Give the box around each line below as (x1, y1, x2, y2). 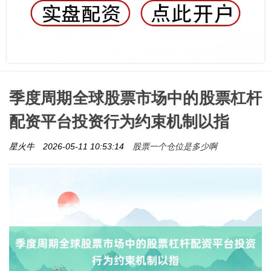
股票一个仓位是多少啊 (132, 140, 217, 152)
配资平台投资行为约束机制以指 (9, 112, 229, 131)
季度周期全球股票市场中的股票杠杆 (9, 88, 262, 107)
